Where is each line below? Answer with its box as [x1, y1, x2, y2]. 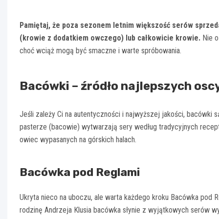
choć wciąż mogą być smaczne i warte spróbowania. [20, 46, 181, 56]
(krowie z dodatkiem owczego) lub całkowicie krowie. [20, 33, 200, 43]
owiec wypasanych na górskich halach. [20, 135, 136, 145]
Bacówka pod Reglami [20, 165, 140, 179]
